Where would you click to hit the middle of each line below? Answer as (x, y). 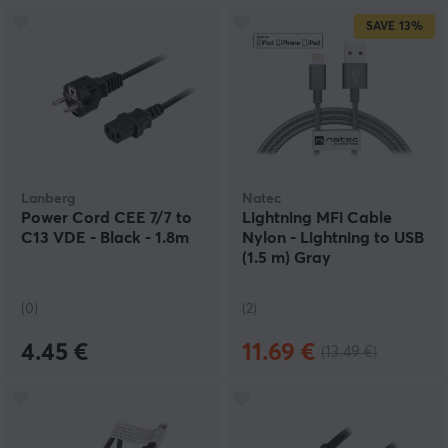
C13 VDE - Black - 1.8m (105, 238)
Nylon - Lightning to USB (333, 238)
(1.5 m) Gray (286, 258)
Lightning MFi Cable (317, 218)
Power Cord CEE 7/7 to (106, 218)
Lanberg (48, 199)
